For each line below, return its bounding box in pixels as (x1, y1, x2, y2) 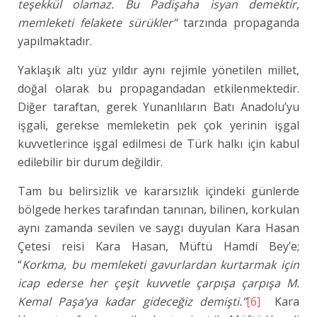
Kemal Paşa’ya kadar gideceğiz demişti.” (18, 294, 246, 309)
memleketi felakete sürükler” (18, 15, 178, 30)
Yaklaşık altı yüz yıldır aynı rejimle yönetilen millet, (18, 62, 300, 78)
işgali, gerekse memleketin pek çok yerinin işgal (18, 117, 300, 133)
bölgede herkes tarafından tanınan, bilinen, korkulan (18, 202, 300, 217)
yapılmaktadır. (18, 33, 92, 49)
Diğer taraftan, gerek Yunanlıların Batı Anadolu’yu (18, 99, 300, 115)
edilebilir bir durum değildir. (18, 154, 163, 170)
